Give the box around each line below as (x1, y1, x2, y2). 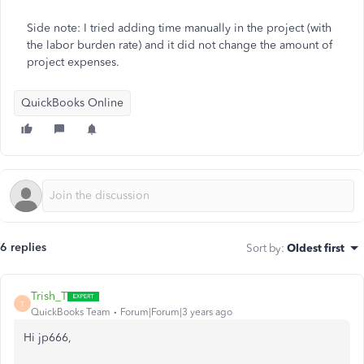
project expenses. (27, 55, 119, 69)
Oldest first (287, 241, 344, 254)
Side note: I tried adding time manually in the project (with (27, 21, 331, 35)
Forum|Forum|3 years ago (120, 306, 232, 318)
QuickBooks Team (31, 306, 110, 318)
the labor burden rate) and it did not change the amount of (27, 38, 332, 52)
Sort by (246, 241, 281, 254)
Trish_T (31, 289, 67, 303)
